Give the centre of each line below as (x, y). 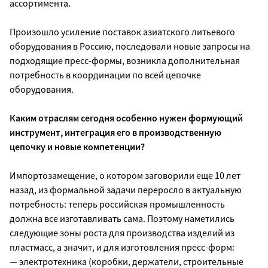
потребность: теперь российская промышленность (117, 204)
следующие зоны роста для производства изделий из (122, 232)
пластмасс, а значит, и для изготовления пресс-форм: (122, 247)
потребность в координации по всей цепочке (105, 74)
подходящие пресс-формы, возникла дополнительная (125, 60)
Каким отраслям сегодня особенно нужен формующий (126, 118)
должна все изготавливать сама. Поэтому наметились (122, 218)
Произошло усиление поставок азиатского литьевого (122, 31)
